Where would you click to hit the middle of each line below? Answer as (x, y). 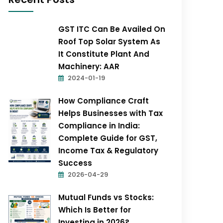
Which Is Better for (95, 210)
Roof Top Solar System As (110, 42)
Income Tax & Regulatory (109, 151)
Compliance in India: (99, 126)
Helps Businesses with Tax (111, 113)
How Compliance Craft (104, 101)
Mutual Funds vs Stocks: (106, 197)
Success (75, 163)
